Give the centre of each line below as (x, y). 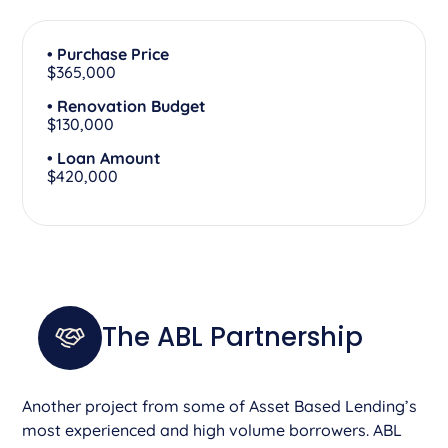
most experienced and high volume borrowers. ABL (212, 429)
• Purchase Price (108, 53)
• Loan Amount (104, 157)
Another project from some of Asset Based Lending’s (220, 405)
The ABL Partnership (233, 337)
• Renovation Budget (127, 105)
